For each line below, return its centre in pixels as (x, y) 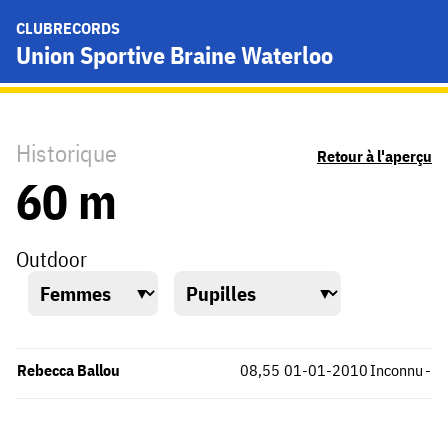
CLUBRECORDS (68, 28)
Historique (66, 153)
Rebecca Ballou (68, 369)
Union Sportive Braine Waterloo (174, 55)
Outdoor (51, 258)
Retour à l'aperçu (374, 156)
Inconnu (396, 369)
